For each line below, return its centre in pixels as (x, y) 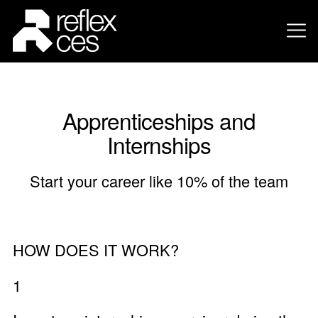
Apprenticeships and (159, 121)
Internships (159, 145)
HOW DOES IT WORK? (95, 250)
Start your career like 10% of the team (159, 180)
